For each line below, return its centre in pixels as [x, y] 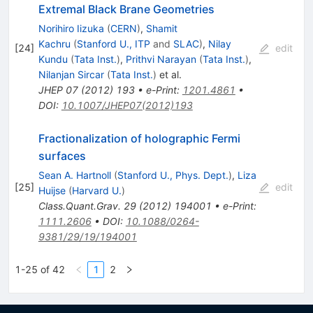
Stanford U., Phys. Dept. [173, 175]
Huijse [52, 191]
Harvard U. [96, 191]
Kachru [54, 44]
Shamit [161, 29]
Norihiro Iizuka [71, 29]
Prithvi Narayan [161, 59]
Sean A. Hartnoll [74, 175]
